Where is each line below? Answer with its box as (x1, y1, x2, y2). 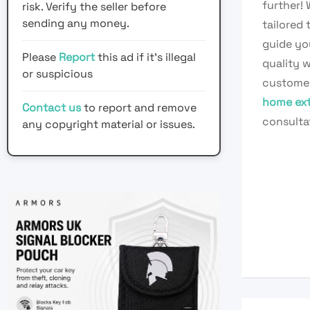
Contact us (22, 100, 81, 116)
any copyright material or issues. (22, 117, 195, 132)
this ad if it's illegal (98, 50, 196, 65)
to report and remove (81, 100, 197, 116)
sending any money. (22, 16, 129, 31)
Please (22, 50, 59, 65)
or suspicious (22, 66, 93, 82)
